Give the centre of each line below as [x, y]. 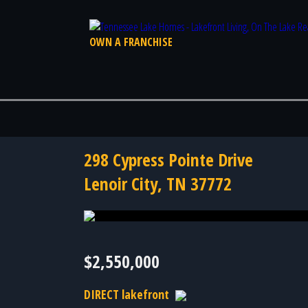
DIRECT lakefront [126, 295]
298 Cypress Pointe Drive [168, 160]
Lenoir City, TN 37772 [158, 184]
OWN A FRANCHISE [131, 42]
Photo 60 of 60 [47, 214]
